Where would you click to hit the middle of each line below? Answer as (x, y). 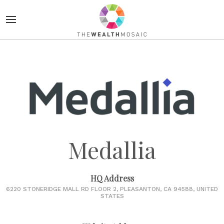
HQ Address (112, 178)
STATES (112, 196)
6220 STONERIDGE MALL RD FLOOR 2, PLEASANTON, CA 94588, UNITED (112, 189)
